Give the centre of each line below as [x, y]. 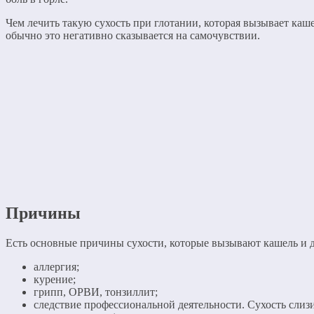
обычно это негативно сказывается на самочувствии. [133, 35]
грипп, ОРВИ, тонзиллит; [96, 292]
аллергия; [56, 266]
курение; [55, 279]
